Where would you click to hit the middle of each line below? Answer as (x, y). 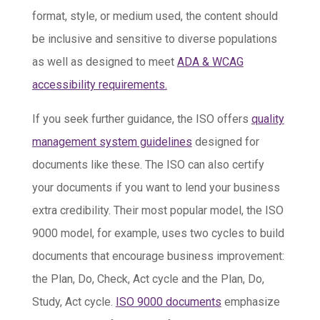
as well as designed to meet (104, 62)
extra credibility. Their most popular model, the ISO (157, 211)
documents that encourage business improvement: (158, 256)
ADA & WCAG (210, 62)
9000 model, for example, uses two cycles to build (158, 234)
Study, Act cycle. (74, 302)
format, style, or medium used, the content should (155, 16)
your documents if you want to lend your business (156, 188)
